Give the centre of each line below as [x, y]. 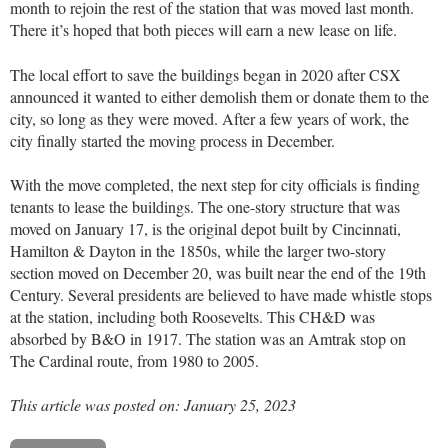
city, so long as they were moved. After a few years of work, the [209, 118]
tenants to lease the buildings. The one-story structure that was [205, 206]
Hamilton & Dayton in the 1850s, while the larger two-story [198, 250]
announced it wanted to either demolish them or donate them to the [219, 96]
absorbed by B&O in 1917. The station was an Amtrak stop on [208, 338]
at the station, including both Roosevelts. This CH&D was [192, 316]
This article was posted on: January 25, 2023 [153, 405]
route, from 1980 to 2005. [176, 360]
